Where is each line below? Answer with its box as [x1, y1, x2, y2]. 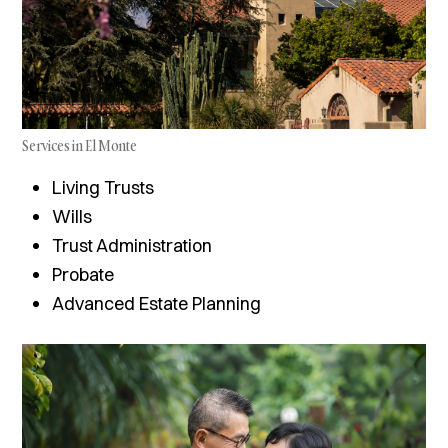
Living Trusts [52, 176, 155, 200]
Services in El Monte [22, 136, 137, 156]
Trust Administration [52, 234, 213, 258]
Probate [52, 263, 115, 287]
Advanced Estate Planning [52, 292, 262, 316]
